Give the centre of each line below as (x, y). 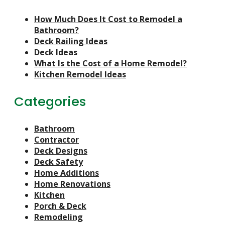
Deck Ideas (56, 52)
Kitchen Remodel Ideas (80, 75)
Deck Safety (59, 162)
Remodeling (59, 217)
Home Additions (67, 173)
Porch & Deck (60, 206)
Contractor (57, 140)
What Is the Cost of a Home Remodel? (110, 64)
